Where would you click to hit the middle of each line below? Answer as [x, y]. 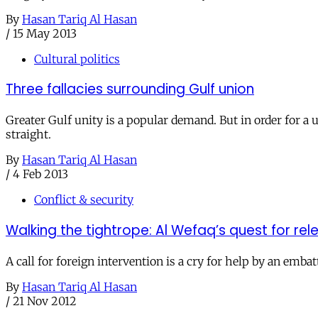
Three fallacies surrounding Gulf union [130, 89]
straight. [28, 135]
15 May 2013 [45, 33]
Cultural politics [77, 59]
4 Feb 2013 [40, 174]
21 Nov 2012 [45, 301]
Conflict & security [84, 200]
